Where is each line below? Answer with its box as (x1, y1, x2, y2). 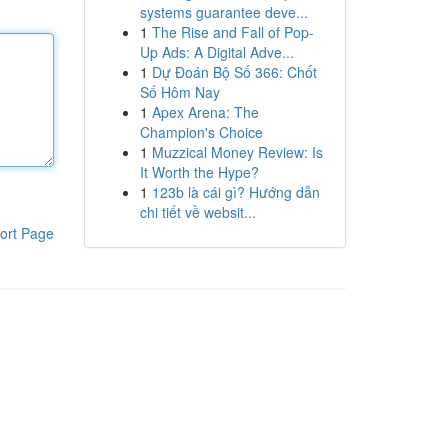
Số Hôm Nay (139, 82, 220, 102)
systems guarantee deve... (139, 2, 308, 22)
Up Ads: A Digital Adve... (139, 42, 294, 62)
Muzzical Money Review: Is (151, 142, 323, 162)
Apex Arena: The (151, 102, 259, 122)
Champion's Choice (139, 122, 263, 142)
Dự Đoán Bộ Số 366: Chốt (151, 62, 317, 82)
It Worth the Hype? (139, 162, 259, 182)
